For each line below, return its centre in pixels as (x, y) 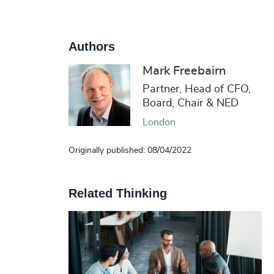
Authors (91, 46)
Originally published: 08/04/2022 (130, 150)
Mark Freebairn (184, 71)
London (159, 122)
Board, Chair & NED (190, 103)
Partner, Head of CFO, (196, 89)
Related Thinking (117, 193)
